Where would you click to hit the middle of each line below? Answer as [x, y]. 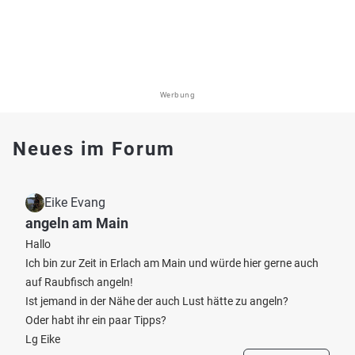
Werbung [177, 95]
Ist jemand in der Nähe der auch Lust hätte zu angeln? [157, 301]
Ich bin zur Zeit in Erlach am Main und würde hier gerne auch [172, 263]
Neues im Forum [94, 149]
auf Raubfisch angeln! [79, 282]
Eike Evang [75, 202]
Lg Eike [43, 339]
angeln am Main [77, 223]
